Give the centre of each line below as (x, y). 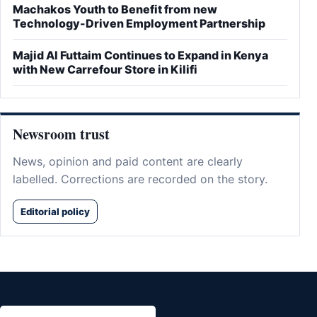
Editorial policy (55, 212)
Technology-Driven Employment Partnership (139, 24)
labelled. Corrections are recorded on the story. (140, 179)
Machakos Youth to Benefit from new (115, 10)
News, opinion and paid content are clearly (128, 162)
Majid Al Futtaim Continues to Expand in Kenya (140, 56)
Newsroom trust (61, 134)
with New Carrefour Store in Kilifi (105, 70)
